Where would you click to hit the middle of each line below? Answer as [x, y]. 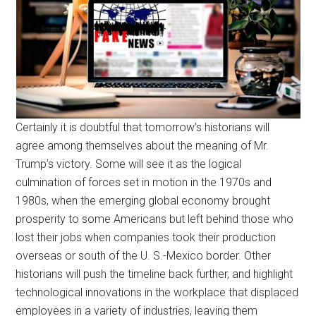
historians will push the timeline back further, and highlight [154, 274]
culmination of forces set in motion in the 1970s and [144, 182]
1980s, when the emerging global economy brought [143, 201]
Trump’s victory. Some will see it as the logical [129, 164]
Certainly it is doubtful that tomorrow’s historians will [143, 127]
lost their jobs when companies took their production [146, 237]
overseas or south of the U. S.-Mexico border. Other [144, 256]
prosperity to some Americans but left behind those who [155, 219]
